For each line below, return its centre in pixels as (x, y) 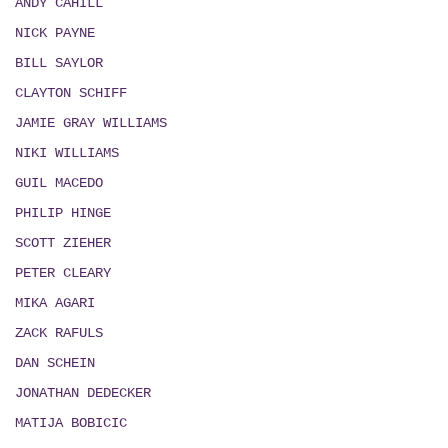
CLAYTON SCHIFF (71, 93)
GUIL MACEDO (59, 183)
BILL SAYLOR (59, 63)
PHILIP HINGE (63, 213)
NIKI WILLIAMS (67, 153)
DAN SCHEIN (55, 363)
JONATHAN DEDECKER (83, 393)
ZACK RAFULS (59, 333)
